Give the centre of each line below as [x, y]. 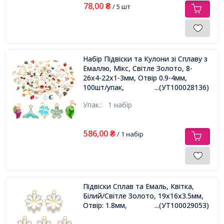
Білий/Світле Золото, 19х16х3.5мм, [143, 195]
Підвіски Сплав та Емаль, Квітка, [138, 186]
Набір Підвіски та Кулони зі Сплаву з [145, 58]
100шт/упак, [103, 87]
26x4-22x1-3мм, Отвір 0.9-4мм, [135, 77]
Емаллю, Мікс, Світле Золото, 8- [137, 68]
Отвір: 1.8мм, [105, 205]
